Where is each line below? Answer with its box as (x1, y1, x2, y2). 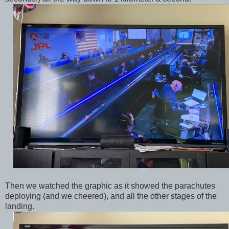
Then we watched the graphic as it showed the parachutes (5, 181, 215, 191)
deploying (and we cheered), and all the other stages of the (5, 192, 217, 201)
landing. (5, 202, 34, 211)
